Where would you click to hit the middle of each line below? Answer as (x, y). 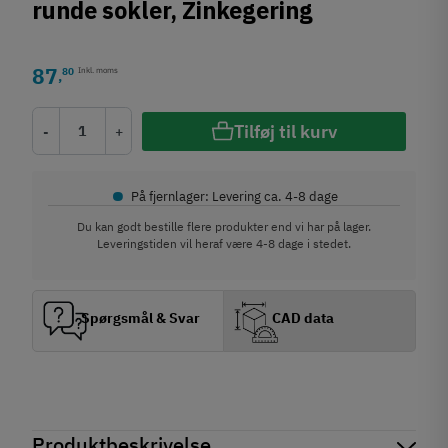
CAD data (303, 317)
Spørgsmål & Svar (141, 317)
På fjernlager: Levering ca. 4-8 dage (234, 196)
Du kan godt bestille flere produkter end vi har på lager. (224, 226)
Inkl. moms (98, 69)
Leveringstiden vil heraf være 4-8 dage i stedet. (224, 243)
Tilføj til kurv (285, 131)
